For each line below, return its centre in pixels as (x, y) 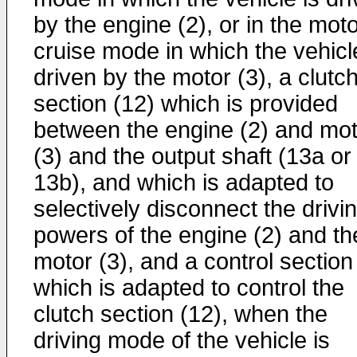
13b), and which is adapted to (184, 182)
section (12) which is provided (186, 104)
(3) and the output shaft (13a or (192, 156)
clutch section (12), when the (180, 314)
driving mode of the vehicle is (182, 340)
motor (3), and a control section (193, 261)
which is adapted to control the (189, 288)
